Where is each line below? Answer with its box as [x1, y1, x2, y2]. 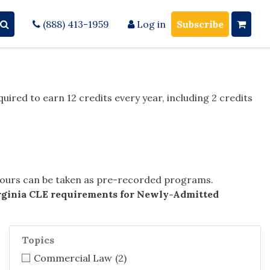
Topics [22, 234, 54, 246]
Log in [134, 17, 166, 30]
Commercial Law [34, 252, 112, 265]
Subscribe [177, 17, 224, 30]
